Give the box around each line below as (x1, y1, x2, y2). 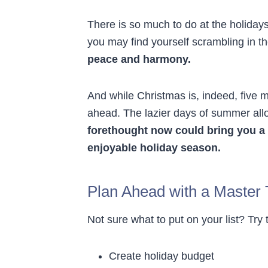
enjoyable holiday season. (87, 141, 221, 154)
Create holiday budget (109, 249, 214, 262)
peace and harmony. (87, 53, 191, 65)
